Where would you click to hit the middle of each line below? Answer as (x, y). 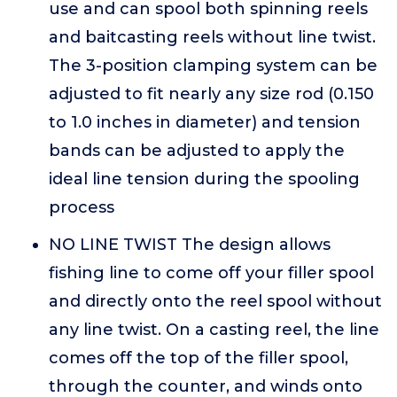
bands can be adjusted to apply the (197, 151)
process (82, 207)
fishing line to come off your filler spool (211, 273)
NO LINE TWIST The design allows (190, 245)
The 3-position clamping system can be (213, 66)
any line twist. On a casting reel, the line (214, 330)
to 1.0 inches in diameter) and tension (205, 122)
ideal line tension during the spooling (204, 179)
